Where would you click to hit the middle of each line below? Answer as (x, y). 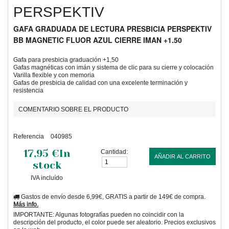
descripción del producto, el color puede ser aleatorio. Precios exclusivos (114, 222)
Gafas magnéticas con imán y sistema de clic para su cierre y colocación (113, 67)
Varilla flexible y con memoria (54, 75)
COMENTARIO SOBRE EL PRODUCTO (73, 109)
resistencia (28, 90)
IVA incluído (47, 178)
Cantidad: (114, 152)
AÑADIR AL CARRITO (182, 156)
